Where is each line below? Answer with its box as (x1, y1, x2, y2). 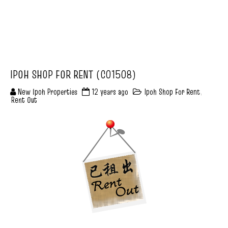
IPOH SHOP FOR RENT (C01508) (10, 67, 136, 82)
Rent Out (11, 94, 37, 105)
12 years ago (92, 86, 128, 97)
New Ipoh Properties (18, 86, 77, 97)
